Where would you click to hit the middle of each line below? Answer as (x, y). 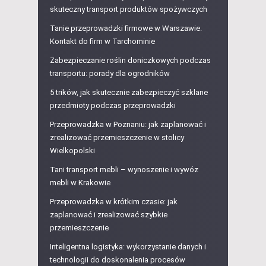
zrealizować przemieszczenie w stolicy (117, 138)
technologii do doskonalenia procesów (118, 260)
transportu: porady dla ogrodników (110, 74)
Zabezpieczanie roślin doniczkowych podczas (130, 61)
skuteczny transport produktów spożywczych (129, 9)
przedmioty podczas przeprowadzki (113, 106)
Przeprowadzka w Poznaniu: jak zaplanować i (128, 125)
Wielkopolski (72, 151)
